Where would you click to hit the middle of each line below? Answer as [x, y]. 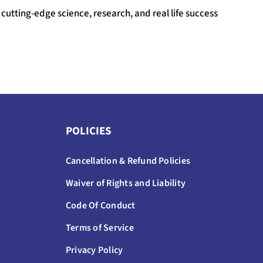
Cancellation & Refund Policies [128, 161]
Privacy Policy [94, 250]
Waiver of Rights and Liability [126, 183]
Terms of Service [100, 227]
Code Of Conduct [100, 205]
